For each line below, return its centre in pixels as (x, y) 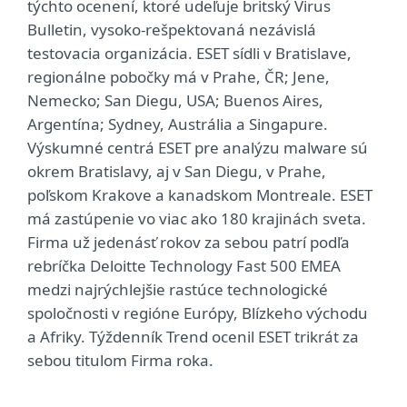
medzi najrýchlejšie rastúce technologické (178, 290)
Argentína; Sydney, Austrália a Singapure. (178, 124)
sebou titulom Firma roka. (120, 361)
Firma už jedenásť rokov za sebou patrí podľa (189, 243)
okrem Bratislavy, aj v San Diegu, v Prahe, (177, 172)
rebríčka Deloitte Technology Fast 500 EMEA (184, 266)
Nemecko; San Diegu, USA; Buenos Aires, (175, 101)
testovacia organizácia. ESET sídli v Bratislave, (189, 54)
